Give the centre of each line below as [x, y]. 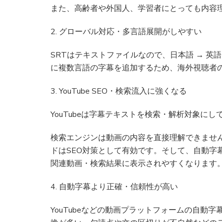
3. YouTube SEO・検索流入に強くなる [119, 91]
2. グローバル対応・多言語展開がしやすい [126, 32]
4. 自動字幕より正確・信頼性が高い [114, 187]
